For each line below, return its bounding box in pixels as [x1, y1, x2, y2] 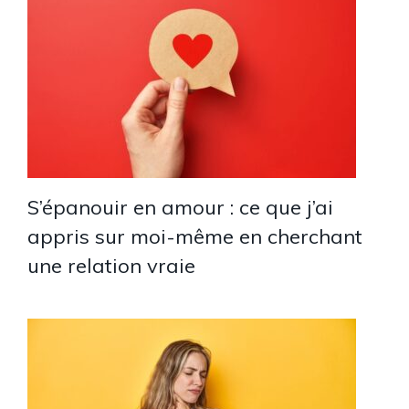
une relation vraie [27, 252, 195, 278]
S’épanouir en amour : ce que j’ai [27, 194, 333, 220]
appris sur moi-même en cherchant [27, 223, 362, 249]
